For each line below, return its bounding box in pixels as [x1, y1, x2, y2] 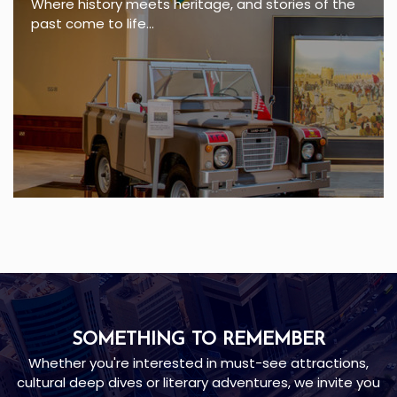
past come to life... [31, 14, 154, 34]
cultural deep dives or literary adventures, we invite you [17, 373, 380, 393]
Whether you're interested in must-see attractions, [28, 354, 369, 373]
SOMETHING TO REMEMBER [72, 331, 325, 350]
